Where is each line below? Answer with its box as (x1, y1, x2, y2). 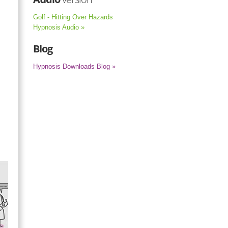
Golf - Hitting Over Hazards (33, 13, 113, 21)
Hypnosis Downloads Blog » (33, 63, 116, 70)
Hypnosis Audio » (33, 23, 84, 31)
